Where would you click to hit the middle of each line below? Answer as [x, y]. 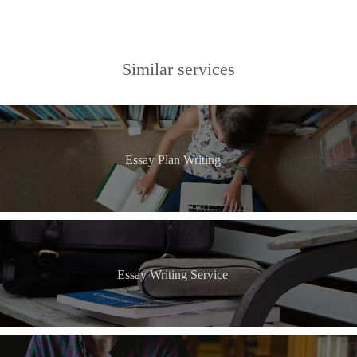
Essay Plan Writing [173, 159]
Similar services [178, 69]
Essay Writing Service [173, 275]
